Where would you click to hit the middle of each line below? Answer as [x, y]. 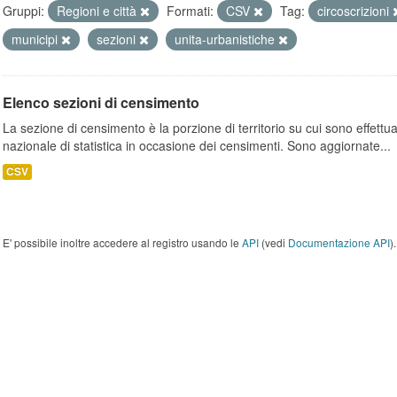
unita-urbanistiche [226, 39]
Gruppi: [23, 11]
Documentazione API [339, 242]
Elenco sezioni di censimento [101, 102]
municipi [36, 39]
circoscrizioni [355, 11]
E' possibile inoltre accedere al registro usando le [122, 242]
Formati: [190, 11]
